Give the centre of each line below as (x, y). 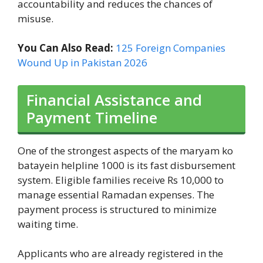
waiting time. (48, 224)
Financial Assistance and (114, 100)
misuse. (36, 18)
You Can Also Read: (67, 48)
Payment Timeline (92, 117)
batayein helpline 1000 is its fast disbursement (127, 165)
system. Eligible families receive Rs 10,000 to (121, 180)
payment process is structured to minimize (117, 209)
